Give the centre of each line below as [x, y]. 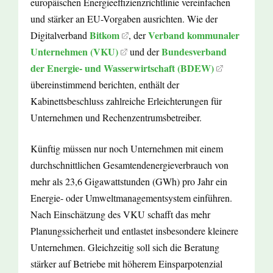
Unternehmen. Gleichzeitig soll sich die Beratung [125, 247]
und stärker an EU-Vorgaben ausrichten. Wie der [124, 19]
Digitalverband [60, 35]
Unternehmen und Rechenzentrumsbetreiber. [116, 118]
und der [145, 52]
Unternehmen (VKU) [74, 52]
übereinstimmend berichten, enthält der [105, 85]
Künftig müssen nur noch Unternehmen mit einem [127, 149]
